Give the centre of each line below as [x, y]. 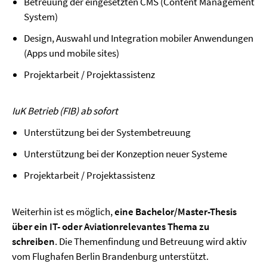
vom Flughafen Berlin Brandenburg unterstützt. [110, 256]
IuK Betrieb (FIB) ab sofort [65, 111]
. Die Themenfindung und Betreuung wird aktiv [151, 241]
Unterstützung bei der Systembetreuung [107, 132]
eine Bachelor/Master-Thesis [176, 212]
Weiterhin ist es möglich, [63, 212]
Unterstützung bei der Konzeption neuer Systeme [125, 154]
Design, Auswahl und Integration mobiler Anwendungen [139, 38]
